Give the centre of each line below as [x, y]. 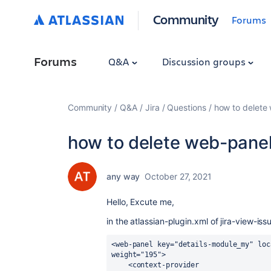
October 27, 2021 [178, 176]
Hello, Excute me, [140, 202]
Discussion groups [205, 61]
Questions [187, 107]
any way [123, 176]
